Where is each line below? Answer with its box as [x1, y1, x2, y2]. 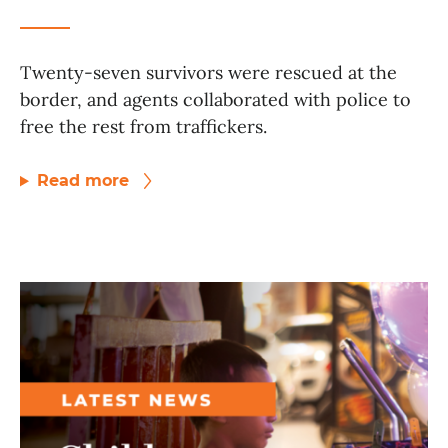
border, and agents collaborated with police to [20, 88, 411, 112]
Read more [36, 171, 134, 191]
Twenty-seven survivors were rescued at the [20, 61, 397, 85]
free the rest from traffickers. [20, 115, 267, 139]
